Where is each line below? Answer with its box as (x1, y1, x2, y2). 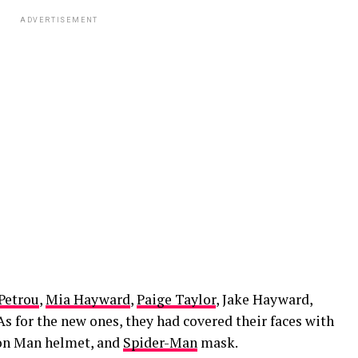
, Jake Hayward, (216, 290, 312, 308)
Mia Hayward (46, 290, 130, 308)
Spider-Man (123, 333, 197, 352)
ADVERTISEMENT (19, 16, 99, 24)
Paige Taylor (137, 290, 216, 308)
